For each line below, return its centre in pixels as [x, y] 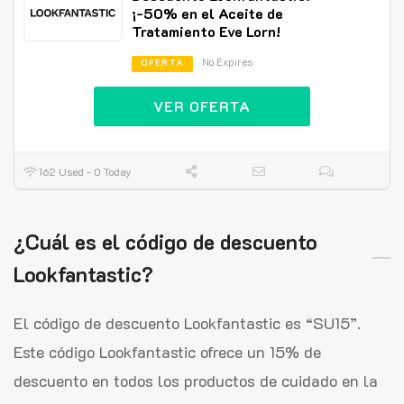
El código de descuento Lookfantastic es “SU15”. [187, 322]
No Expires [227, 61]
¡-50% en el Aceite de [207, 13]
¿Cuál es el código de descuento [165, 241]
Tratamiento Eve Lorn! [206, 31]
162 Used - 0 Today [84, 171]
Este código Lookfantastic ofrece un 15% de [167, 351]
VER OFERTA [202, 106]
